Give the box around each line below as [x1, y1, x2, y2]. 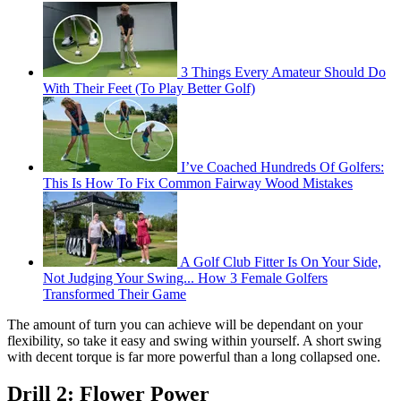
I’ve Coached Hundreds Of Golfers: [181, 158, 384, 175]
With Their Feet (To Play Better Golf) [43, 80, 255, 96]
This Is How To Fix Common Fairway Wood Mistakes [43, 175, 353, 191]
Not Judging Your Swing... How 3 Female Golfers [43, 269, 328, 286]
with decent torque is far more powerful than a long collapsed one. [7, 348, 380, 364]
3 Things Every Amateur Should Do [181, 64, 386, 80]
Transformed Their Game [43, 286, 186, 302]
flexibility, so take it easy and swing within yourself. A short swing [7, 332, 381, 348]
